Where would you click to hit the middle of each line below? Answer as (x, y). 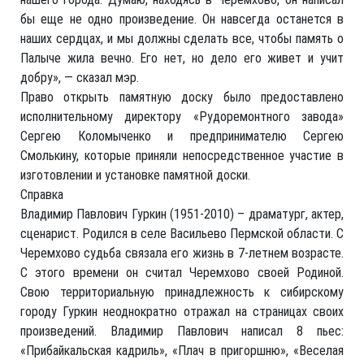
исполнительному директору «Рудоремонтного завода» (182, 117)
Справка (42, 195)
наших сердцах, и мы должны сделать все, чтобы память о (182, 39)
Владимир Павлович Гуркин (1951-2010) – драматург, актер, (182, 214)
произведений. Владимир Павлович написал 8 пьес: (182, 331)
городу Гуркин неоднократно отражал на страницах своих (182, 312)
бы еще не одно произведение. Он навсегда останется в (182, 19)
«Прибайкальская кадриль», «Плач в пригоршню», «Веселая (182, 351)
